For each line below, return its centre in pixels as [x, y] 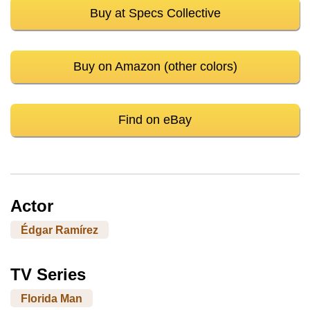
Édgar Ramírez [60, 230]
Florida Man [52, 298]
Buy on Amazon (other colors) [155, 66]
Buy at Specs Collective [155, 13]
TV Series [48, 274]
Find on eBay [155, 119]
